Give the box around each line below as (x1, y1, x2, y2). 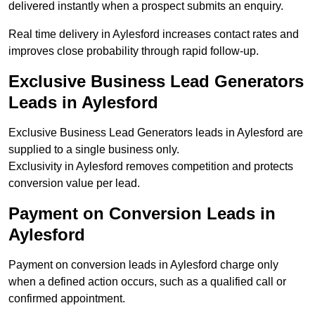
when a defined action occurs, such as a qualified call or (8, 276, 286, 288)
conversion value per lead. (8, 177, 140, 190)
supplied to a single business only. (8, 143, 179, 156)
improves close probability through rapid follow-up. (8, 45, 259, 58)
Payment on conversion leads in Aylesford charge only (8, 259, 278, 271)
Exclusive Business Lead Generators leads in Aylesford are (8, 127, 303, 139)
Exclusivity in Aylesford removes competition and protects (8, 160, 293, 173)
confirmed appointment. (8, 292, 125, 305)
